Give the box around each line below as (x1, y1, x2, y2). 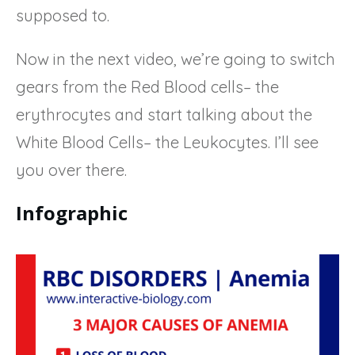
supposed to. (16, 5, 109, 25)
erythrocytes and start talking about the (16, 104, 312, 124)
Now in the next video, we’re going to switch (16, 48, 335, 69)
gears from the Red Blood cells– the (16, 76, 279, 97)
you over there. (16, 159, 127, 180)
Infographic (16, 199, 128, 226)
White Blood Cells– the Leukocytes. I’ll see (16, 132, 319, 152)
